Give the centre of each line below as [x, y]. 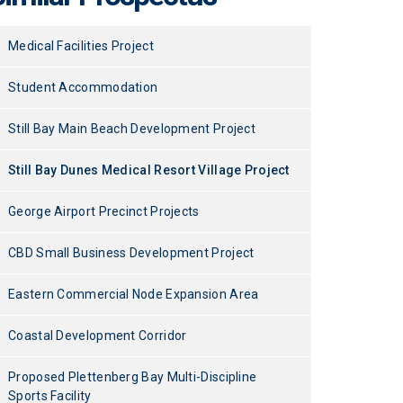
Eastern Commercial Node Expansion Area [134, 294]
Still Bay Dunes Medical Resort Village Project [149, 170]
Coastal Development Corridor [98, 336]
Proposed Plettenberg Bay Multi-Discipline [133, 377]
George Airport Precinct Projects [104, 211]
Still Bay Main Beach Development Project [132, 129]
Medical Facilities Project [81, 46]
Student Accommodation [83, 87]
